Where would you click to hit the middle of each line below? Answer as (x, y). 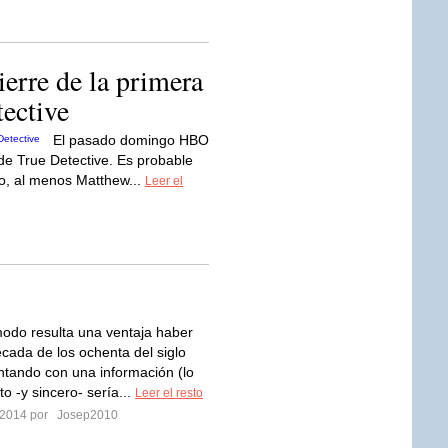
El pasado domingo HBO (131, 140)
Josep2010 (86, 415)
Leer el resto (169, 393)
